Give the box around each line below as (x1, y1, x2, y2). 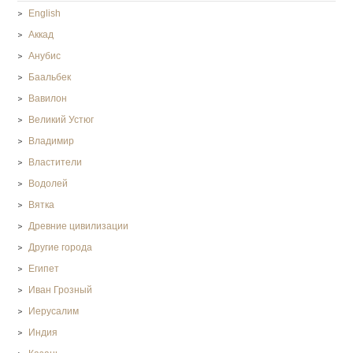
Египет (28, 263, 60, 275)
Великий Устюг (28, 114, 95, 126)
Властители (28, 157, 83, 169)
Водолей (28, 178, 69, 190)
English (28, 8, 61, 20)
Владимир (28, 136, 75, 147)
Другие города (28, 242, 93, 254)
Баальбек (28, 72, 72, 84)
